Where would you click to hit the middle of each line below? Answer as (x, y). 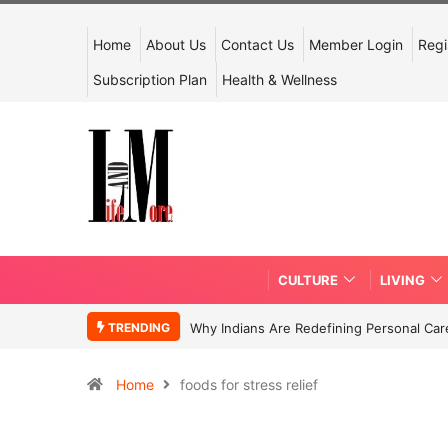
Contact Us (257, 44)
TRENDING (137, 327)
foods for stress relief (249, 384)
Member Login (356, 44)
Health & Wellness (279, 79)
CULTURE (308, 279)
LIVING (402, 279)
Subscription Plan (150, 79)
